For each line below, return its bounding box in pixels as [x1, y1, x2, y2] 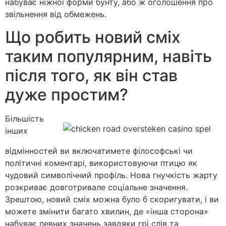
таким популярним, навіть [5, 46, 212, 66]
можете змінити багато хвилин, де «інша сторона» [5, 206, 208, 216]
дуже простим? [5, 84, 128, 104]
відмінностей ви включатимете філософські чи [5, 145, 193, 156]
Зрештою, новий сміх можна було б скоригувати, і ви [5, 194, 219, 204]
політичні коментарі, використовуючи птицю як [5, 157, 197, 168]
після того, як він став [5, 65, 178, 85]
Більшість [5, 113, 44, 124]
